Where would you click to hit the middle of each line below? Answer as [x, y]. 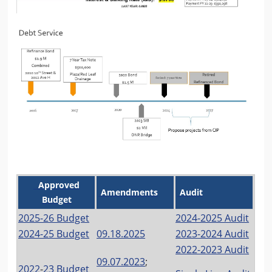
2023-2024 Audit [212, 233]
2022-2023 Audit [212, 249]
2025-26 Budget [54, 218]
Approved [58, 185]
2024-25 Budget [54, 233]
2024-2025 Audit [212, 218]
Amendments [128, 192]
